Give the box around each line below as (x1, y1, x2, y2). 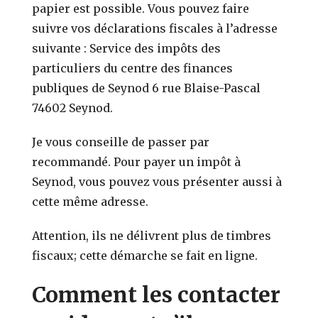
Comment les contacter (32, 280, 281, 308)
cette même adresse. (32, 194, 149, 209)
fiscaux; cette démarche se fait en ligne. (32, 248, 258, 263)
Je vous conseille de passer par (32, 134, 210, 149)
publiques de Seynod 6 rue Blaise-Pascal (32, 80, 261, 95)
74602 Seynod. (32, 100, 114, 115)
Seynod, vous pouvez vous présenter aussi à (32, 174, 283, 189)
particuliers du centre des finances (32, 60, 234, 75)
